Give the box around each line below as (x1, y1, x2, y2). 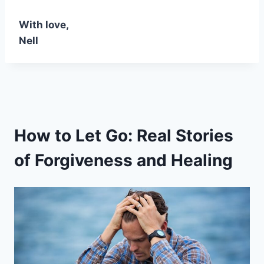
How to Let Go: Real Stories (14, 125, 233, 146)
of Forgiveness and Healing (14, 150, 233, 170)
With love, (19, 18, 69, 31)
